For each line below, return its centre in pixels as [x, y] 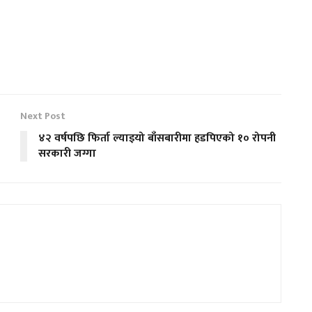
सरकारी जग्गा [67, 154]
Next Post [43, 116]
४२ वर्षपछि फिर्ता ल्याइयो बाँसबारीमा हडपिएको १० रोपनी [157, 139]
